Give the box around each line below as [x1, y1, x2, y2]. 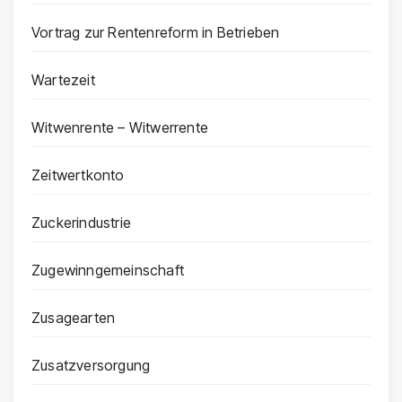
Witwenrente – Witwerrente [31, 118, 208, 137]
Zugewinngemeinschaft [31, 261, 184, 280]
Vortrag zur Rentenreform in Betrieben [31, 23, 280, 42]
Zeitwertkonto [31, 166, 125, 185]
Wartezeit [31, 71, 95, 90]
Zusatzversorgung [31, 356, 151, 375]
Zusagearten [31, 309, 116, 328]
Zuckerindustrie [31, 214, 131, 232]
